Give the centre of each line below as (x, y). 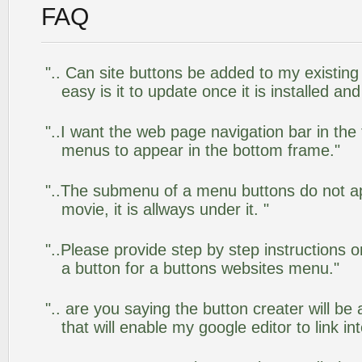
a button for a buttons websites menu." (200, 268)
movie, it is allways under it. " (165, 209)
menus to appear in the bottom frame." (201, 150)
